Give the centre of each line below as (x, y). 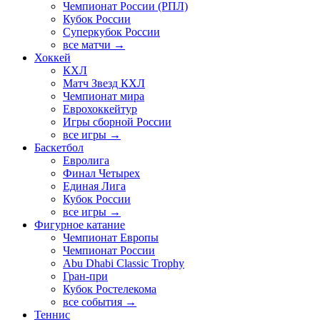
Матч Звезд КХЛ (104, 84)
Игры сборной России (117, 122)
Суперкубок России (111, 32)
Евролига (86, 161)
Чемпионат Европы (111, 238)
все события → (100, 302)
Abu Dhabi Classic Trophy (124, 264)
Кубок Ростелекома (110, 289)
